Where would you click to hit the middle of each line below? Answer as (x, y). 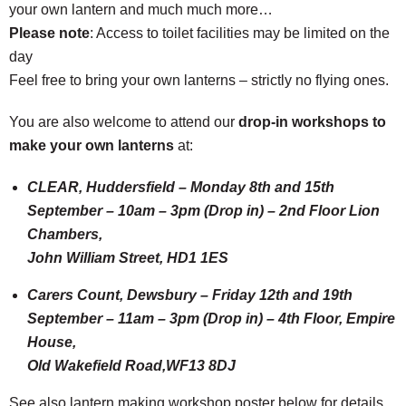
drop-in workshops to (312, 122)
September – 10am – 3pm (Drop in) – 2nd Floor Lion (203, 211)
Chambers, (65, 234)
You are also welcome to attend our (124, 122)
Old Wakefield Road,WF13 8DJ (131, 366)
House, (52, 342)
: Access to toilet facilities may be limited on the (240, 33)
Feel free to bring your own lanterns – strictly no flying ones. (199, 80)
